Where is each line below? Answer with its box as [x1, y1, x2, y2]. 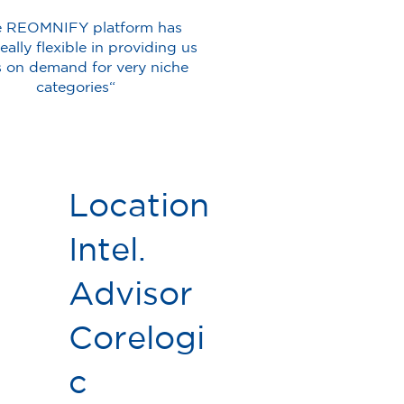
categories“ [36, 78, 116, 95]
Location [69, 187, 210, 223]
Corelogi [69, 319, 206, 355]
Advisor [69, 275, 194, 311]
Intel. [69, 231, 147, 267]
